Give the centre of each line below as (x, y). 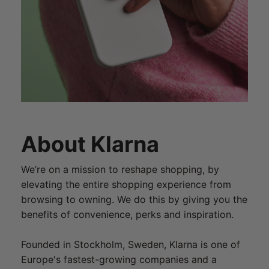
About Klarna (90, 144)
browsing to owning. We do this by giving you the (134, 200)
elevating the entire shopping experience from (126, 185)
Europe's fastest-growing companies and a (119, 260)
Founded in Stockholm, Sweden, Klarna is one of (131, 245)
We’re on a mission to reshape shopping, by (120, 170)
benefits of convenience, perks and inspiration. (127, 215)
